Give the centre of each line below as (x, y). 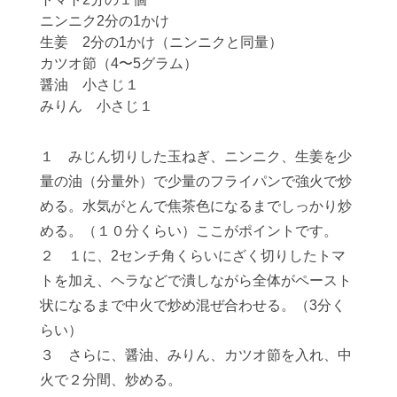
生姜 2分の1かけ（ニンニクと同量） (161, 42)
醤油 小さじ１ (89, 84)
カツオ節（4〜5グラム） (118, 63)
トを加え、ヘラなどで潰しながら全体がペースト (195, 280)
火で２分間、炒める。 (110, 379)
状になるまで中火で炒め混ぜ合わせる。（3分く (192, 305)
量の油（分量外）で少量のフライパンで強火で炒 (195, 181)
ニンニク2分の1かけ (104, 20)
